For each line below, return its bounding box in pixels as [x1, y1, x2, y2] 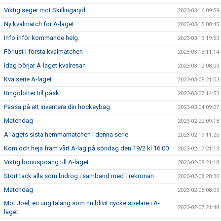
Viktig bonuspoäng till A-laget [4, 158, 89, 166]
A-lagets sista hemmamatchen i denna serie [4, 130, 128, 138]
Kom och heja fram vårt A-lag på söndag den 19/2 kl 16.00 [4, 144, 169, 152]
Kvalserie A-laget [4, 75, 52, 83]
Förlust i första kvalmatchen [4, 47, 83, 55]
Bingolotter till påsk [4, 89, 59, 97]
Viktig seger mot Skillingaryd [4, 6, 85, 14]
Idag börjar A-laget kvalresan [4, 61, 86, 69]
